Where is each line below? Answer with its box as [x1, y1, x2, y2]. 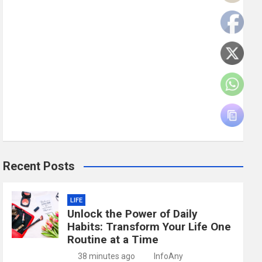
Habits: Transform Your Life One [67, 220, 232, 233]
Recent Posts [3, 159, 75, 173]
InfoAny [154, 251, 184, 261]
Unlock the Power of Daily [67, 207, 198, 220]
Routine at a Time [67, 233, 159, 246]
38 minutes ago [77, 251, 135, 261]
